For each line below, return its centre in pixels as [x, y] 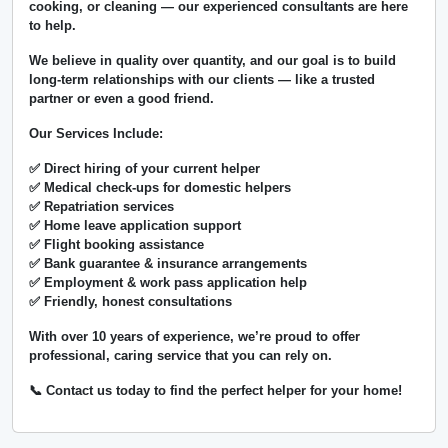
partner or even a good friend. [121, 99]
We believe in [72, 61]
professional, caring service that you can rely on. [180, 356]
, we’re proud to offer [295, 337]
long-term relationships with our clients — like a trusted [202, 80]
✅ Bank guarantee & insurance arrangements [168, 264]
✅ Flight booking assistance [116, 245]
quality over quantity [179, 61]
